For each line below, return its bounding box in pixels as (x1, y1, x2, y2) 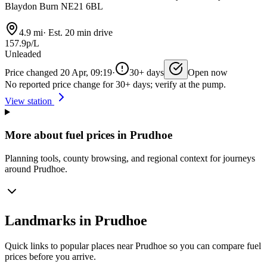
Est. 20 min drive (46, 27, 113, 38)
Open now (188, 67, 228, 78)
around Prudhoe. (5, 163, 67, 174)
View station (5, 96, 54, 107)
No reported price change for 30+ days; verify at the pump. (5, 79, 226, 90)
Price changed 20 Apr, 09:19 (5, 67, 112, 78)
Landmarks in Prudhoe (5, 212, 147, 228)
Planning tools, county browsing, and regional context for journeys (5, 153, 255, 163)
